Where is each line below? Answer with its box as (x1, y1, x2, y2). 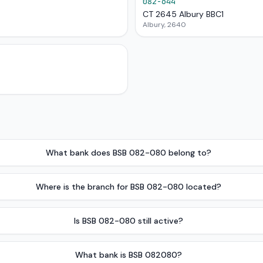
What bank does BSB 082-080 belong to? (46, 147, 212, 158)
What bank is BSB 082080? (75, 249, 183, 260)
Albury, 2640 (143, 20, 186, 29)
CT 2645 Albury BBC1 (143, 9, 224, 19)
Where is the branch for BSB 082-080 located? (36, 181, 222, 192)
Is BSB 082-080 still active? (74, 215, 184, 226)
